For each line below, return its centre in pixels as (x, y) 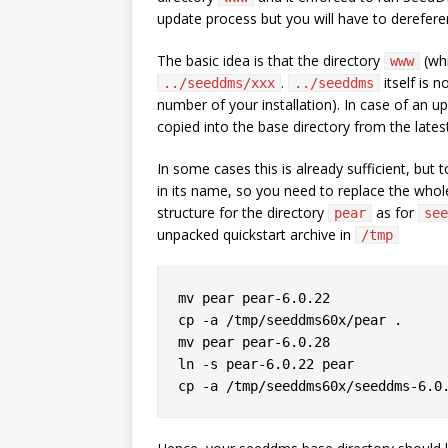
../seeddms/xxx (219, 83)
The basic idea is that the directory (270, 60)
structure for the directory (242, 212)
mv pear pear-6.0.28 (254, 342)
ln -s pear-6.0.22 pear (266, 364)
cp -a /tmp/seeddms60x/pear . (290, 320)
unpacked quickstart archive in (256, 234)
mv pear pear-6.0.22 (254, 298)
